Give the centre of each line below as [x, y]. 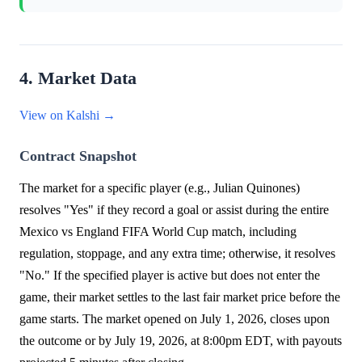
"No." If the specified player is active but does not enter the [170, 276]
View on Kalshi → [67, 116]
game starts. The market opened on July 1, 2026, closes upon [175, 319]
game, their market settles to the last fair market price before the [180, 297]
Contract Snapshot [78, 156]
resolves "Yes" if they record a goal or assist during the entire [174, 210]
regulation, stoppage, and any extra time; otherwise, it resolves [177, 254]
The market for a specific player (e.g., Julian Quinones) [160, 188]
